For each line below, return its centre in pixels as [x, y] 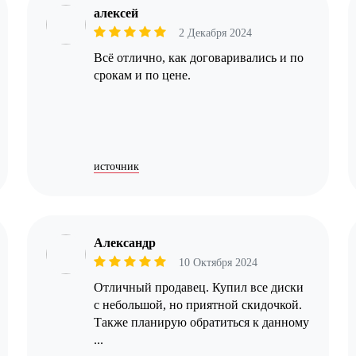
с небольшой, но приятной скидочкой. [197, 305]
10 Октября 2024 [218, 263]
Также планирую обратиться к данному [201, 323]
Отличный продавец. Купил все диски [198, 288]
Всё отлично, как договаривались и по [198, 58]
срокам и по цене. [142, 75]
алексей [116, 13]
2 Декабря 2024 [215, 33]
